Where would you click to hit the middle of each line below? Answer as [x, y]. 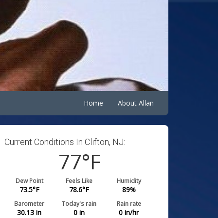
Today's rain [79, 203]
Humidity [129, 180]
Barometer [29, 203]
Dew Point [29, 180]
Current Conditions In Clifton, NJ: [65, 142]
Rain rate [129, 203]
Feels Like [79, 180]
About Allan [136, 103]
